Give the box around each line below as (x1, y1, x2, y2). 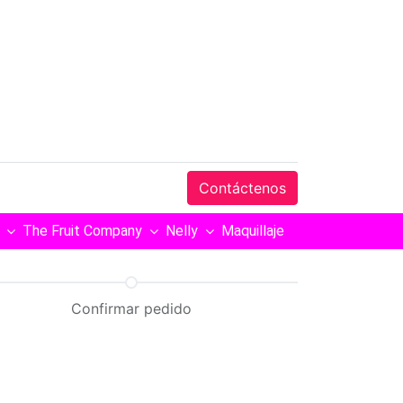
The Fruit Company (22, 222, 142, 239)
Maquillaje (221, 222, 284, 239)
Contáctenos (199, 179, 286, 197)
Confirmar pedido (71, 300, 192, 318)
